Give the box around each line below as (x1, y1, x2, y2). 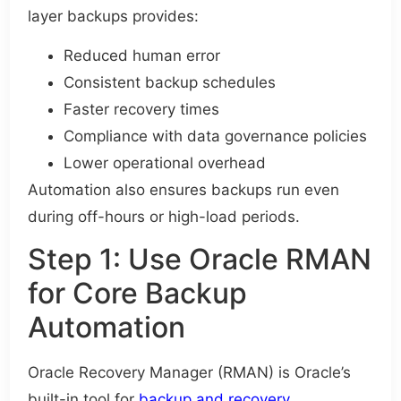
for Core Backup (28, 276, 248, 311)
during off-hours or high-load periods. (28, 208, 301, 226)
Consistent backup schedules (64, 73, 277, 92)
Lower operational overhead (64, 154, 267, 173)
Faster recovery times (64, 100, 220, 119)
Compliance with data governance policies (64, 127, 368, 146)
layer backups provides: (28, 6, 200, 25)
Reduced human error (64, 47, 221, 65)
